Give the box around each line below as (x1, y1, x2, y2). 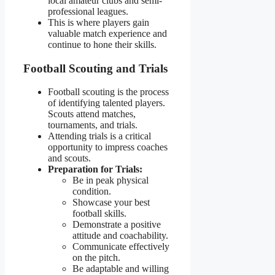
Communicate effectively (72, 241, 169, 252)
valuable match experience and (48, 28, 167, 39)
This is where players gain (48, 17, 149, 28)
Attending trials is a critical (48, 131, 151, 142)
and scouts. (48, 153, 91, 164)
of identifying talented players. (48, 98, 165, 109)
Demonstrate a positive (72, 219, 161, 230)
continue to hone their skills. (48, 39, 157, 50)
